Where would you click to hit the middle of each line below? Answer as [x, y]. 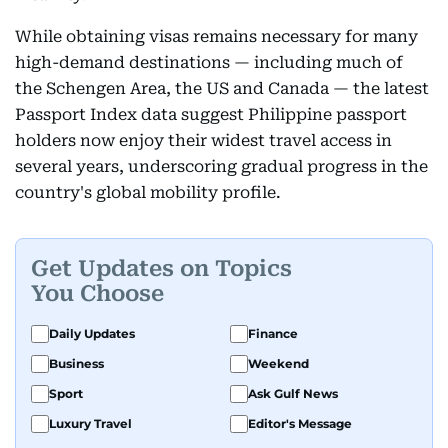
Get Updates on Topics [161, 268]
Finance [273, 333]
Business [76, 363]
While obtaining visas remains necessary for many [216, 36]
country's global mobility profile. [148, 192]
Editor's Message [300, 423]
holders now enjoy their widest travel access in [203, 140]
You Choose [97, 293]
